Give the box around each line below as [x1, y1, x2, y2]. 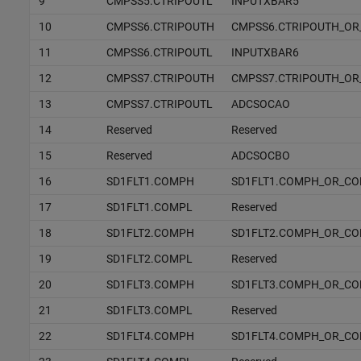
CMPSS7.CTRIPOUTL [106, 97, 213, 110]
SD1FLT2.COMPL [106, 251, 193, 265]
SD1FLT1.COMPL [106, 200, 193, 214]
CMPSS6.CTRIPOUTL [106, 45, 213, 59]
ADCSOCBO [230, 148, 290, 162]
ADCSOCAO [230, 97, 290, 110]
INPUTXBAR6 [230, 45, 299, 59]
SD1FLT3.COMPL [106, 303, 193, 317]
